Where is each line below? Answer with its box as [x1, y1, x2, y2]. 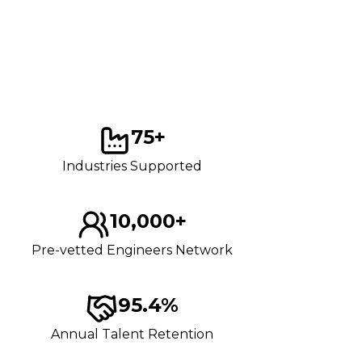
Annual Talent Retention [51, 326, 213, 342]
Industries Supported [62, 158, 202, 174]
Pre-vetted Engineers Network [32, 242, 233, 258]
